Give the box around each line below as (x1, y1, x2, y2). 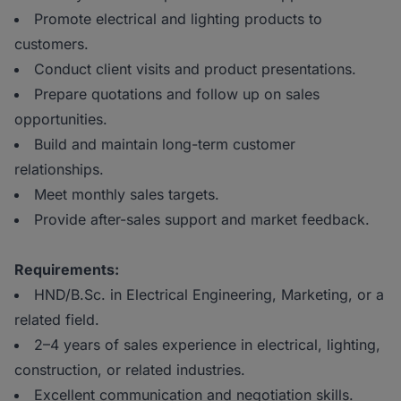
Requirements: (14, 260, 119, 279)
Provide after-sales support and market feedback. (34, 210, 370, 229)
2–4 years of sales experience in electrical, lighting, (34, 336, 380, 354)
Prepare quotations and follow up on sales (34, 85, 320, 104)
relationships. (14, 160, 104, 179)
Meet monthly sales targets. (34, 185, 219, 204)
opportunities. (14, 110, 107, 129)
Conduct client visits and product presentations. (34, 60, 356, 79)
